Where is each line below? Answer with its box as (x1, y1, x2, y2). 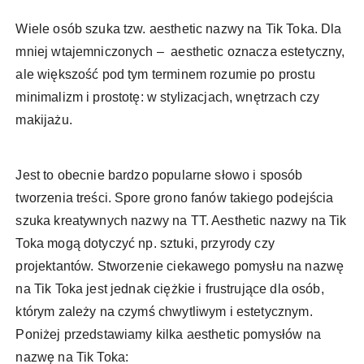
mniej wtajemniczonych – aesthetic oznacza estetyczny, (15, 45, 345, 59)
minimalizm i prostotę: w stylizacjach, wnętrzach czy (15, 90, 320, 105)
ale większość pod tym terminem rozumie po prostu (15, 67, 315, 82)
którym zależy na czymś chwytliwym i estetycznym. (15, 305, 313, 319)
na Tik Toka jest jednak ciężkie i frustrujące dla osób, (15, 282, 324, 297)
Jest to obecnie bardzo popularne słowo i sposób (15, 168, 303, 183)
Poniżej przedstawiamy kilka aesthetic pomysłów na (15, 327, 321, 342)
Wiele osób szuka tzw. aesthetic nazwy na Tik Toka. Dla (15, 22, 342, 37)
